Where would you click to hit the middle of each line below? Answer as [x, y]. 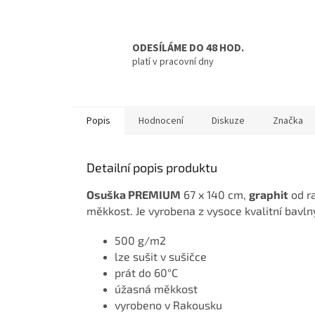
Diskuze [228, 121]
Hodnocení [161, 121]
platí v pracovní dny [173, 62]
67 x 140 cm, [215, 194]
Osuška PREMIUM [134, 194]
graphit [269, 194]
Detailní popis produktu [152, 167]
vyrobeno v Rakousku [168, 304]
